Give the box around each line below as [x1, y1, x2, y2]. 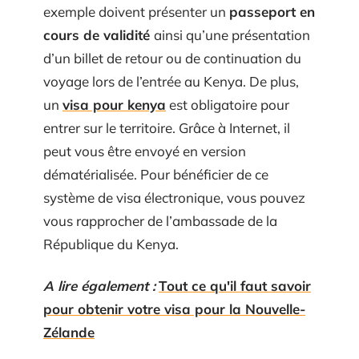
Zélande [43, 323, 95, 341]
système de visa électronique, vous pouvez [43, 189, 305, 206]
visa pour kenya [63, 96, 166, 113]
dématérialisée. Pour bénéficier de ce [43, 166, 268, 183]
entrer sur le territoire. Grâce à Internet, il [43, 119, 290, 136]
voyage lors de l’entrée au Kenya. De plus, [43, 73, 299, 90]
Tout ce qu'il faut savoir [159, 276, 311, 294]
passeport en [229, 3, 315, 20]
